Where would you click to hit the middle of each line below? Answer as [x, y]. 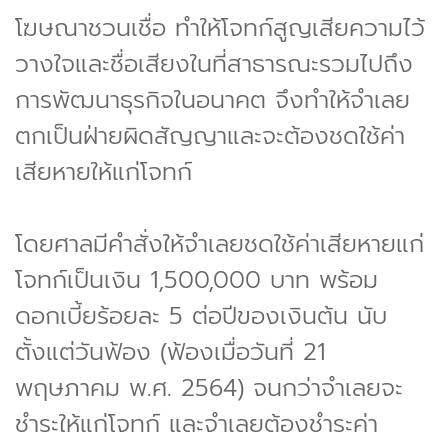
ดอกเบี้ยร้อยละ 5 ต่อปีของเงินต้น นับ [201, 315]
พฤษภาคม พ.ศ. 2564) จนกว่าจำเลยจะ [209, 387]
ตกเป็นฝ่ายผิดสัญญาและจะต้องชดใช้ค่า [210, 135]
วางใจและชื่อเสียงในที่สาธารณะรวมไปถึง [214, 63]
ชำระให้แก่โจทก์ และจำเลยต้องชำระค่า [196, 423]
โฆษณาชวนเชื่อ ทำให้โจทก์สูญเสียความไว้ [220, 27]
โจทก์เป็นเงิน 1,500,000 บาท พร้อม [196, 279]
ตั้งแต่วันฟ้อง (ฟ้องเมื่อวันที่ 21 [170, 351]
